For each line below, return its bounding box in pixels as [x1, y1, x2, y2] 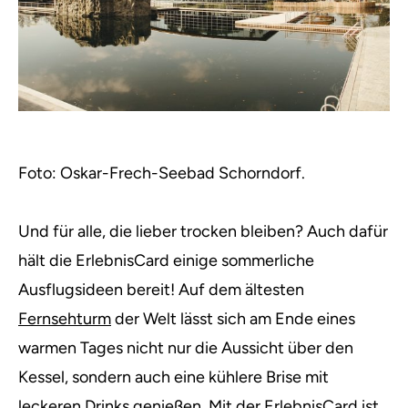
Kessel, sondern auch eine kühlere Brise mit [18, 367, 329, 388]
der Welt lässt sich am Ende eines [111, 309, 355, 330]
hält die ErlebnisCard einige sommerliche [18, 250, 314, 271]
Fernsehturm [18, 309, 111, 330]
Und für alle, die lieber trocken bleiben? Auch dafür [18, 221, 388, 242]
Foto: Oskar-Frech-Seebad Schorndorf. [18, 163, 305, 184]
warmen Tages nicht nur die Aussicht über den [18, 338, 353, 359]
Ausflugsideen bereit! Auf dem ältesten [18, 280, 304, 301]
